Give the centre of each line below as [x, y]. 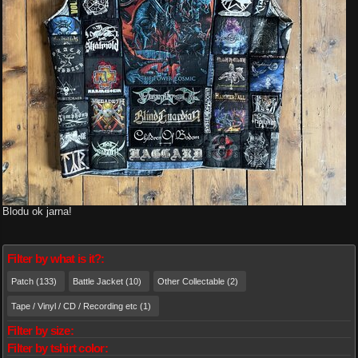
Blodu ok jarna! [37, 212]
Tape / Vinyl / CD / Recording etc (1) [81, 306]
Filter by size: [40, 331]
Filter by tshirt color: [58, 348]
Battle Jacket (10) [107, 281]
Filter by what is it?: [56, 259]
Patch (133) [34, 281]
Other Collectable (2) [198, 281]
